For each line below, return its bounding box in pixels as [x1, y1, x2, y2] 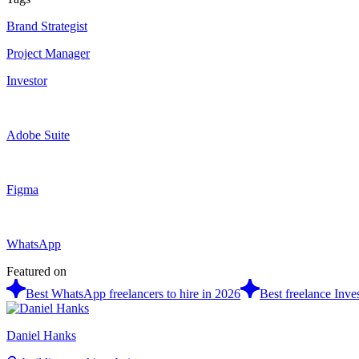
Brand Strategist [6, 18, 87, 33]
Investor [6, 73, 47, 87]
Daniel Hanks [6, 328, 76, 342]
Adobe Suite [6, 127, 70, 142]
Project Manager [6, 46, 90, 60]
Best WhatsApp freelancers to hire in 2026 [26, 286, 240, 301]
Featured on [6, 264, 67, 278]
